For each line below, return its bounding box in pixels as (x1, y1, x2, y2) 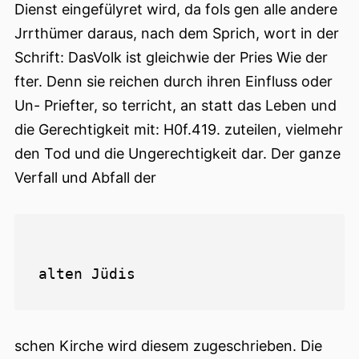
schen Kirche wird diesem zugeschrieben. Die (14, 337, 322, 355)
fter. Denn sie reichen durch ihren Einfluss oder (14, 73, 333, 91)
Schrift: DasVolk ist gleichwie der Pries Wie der (14, 49, 328, 67)
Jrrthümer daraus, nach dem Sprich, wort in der (14, 25, 339, 42)
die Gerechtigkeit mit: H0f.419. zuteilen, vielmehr (14, 121, 343, 139)
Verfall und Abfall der (14, 169, 156, 187)
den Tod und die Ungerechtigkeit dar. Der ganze (14, 145, 341, 163)
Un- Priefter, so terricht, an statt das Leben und (14, 97, 337, 115)
